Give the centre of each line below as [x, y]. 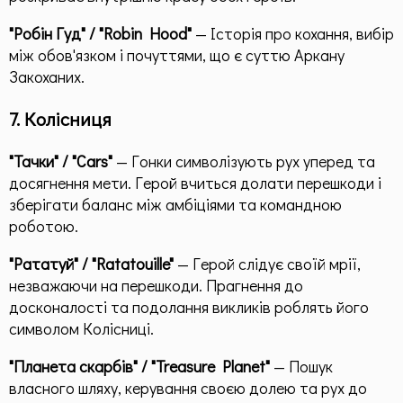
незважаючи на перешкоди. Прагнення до [156, 286]
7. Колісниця [60, 119]
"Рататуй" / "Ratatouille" [91, 264]
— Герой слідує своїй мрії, [267, 264]
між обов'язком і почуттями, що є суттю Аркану [177, 55]
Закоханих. [47, 77]
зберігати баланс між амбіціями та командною [175, 205]
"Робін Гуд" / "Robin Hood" [100, 34]
